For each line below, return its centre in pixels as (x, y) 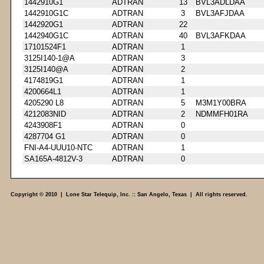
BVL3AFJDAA (220, 13)
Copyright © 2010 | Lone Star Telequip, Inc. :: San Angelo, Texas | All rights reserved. (129, 194)
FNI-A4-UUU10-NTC (58, 147)
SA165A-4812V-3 (53, 159)
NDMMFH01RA (222, 114)
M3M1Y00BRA (221, 103)
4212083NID (45, 114)
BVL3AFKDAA (221, 35)
